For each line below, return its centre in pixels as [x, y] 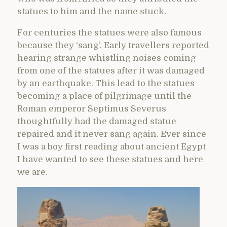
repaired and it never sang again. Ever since [112, 134]
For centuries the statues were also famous [109, 32]
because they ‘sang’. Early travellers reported [113, 45]
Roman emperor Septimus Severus [92, 108]
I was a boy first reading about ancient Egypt [111, 146]
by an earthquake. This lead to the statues [106, 83]
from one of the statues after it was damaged [111, 70]
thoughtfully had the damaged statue [97, 121]
